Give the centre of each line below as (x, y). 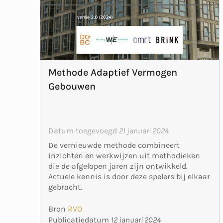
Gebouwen (72, 86)
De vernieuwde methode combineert (114, 145)
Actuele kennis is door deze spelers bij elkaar (129, 176)
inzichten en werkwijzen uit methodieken (124, 155)
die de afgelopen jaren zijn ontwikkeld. (118, 166)
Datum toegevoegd (84, 130)
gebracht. (65, 187)
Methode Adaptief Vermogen (113, 72)
